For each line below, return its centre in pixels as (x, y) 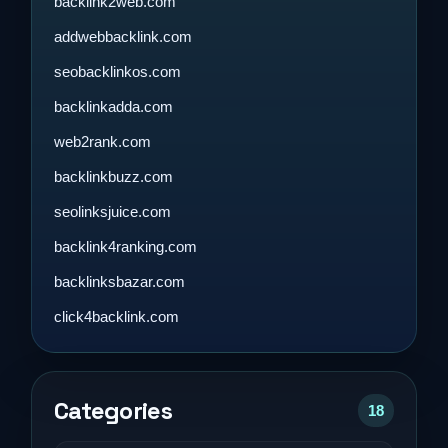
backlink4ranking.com (125, 246)
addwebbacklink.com (123, 36)
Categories (113, 410)
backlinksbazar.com (119, 281)
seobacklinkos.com (117, 71)
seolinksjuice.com (112, 211)
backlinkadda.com (113, 106)
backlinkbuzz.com (113, 176)
